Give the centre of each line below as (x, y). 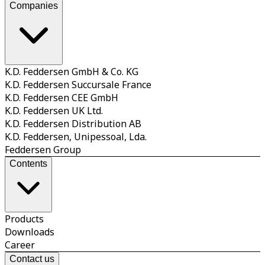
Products (24, 219)
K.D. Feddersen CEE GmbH (62, 97)
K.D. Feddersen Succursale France (78, 84)
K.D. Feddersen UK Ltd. (54, 110)
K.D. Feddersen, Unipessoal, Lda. (76, 136)
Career (20, 245)
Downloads (30, 232)
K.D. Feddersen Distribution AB (73, 123)
